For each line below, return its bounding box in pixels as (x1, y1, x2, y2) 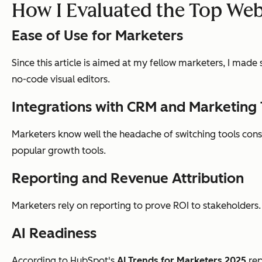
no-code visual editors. (12, 73, 110, 85)
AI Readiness (12, 224, 96, 242)
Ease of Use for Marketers (12, 26, 183, 44)
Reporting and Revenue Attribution (12, 169, 244, 187)
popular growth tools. (12, 144, 106, 156)
